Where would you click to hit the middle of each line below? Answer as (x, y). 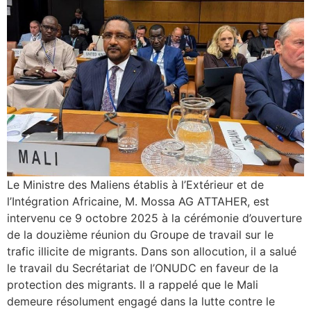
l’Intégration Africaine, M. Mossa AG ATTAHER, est (138, 201)
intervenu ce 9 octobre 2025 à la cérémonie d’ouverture (154, 218)
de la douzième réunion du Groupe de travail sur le (140, 234)
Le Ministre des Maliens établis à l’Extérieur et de (135, 184)
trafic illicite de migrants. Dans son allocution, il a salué (152, 251)
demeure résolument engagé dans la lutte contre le (141, 301)
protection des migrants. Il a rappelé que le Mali (133, 284)
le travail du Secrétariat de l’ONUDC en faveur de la (143, 268)
